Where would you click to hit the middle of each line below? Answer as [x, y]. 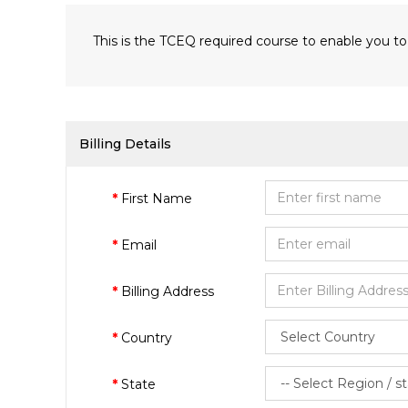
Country [147, 338]
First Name [157, 199]
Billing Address [168, 291]
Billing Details [125, 144]
